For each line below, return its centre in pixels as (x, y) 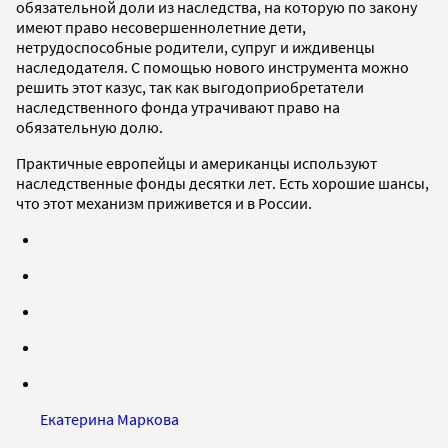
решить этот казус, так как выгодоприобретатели (190, 87)
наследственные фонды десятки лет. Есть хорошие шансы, (222, 183)
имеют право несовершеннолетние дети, (161, 27)
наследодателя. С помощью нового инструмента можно (212, 67)
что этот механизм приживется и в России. (164, 203)
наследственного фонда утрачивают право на (178, 107)
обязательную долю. (89, 127)
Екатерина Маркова (109, 419)
